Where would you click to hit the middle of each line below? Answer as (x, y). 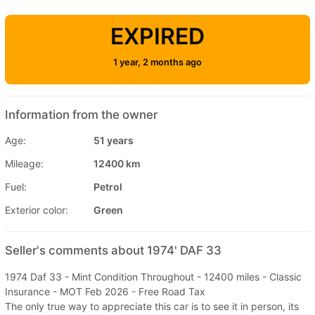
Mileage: (24, 163)
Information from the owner (81, 114)
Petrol (108, 186)
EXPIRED (157, 36)
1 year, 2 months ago (157, 62)
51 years (114, 140)
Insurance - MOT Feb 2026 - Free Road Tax (105, 291)
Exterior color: (37, 210)
